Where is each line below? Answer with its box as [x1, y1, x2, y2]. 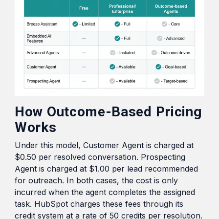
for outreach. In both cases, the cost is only [15, 175, 178, 186]
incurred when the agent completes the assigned [15, 187, 195, 197]
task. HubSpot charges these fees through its [15, 199, 183, 209]
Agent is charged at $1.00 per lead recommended [15, 164, 198, 174]
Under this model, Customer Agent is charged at [15, 140, 194, 151]
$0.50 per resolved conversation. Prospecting [15, 152, 185, 162]
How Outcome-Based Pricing [15, 104, 202, 120]
